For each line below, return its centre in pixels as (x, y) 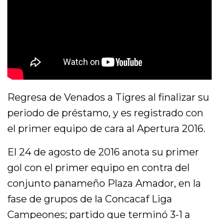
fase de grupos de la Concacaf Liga (90, 199)
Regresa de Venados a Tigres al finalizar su (109, 97)
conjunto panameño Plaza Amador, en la (104, 183)
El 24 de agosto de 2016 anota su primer (103, 152)
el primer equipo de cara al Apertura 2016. (107, 128)
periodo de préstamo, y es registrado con (106, 113)
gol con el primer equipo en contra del (99, 167)
